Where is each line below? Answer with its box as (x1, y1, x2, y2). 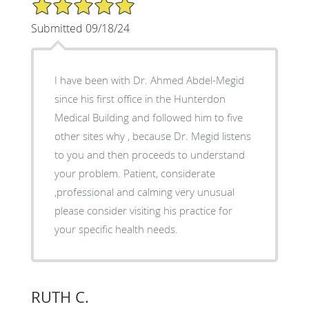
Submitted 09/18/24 (30, 20, 130, 36)
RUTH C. (30, 286, 89, 307)
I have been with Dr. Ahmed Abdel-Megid (54, 72, 244, 87)
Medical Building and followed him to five (54, 110, 243, 124)
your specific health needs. (54, 221, 178, 236)
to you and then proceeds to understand (54, 147, 245, 161)
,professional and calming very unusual (54, 184, 235, 199)
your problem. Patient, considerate (54, 166, 123, 180)
